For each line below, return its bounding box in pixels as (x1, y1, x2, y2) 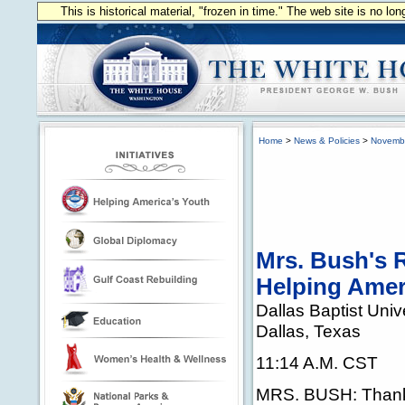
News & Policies (294, 136, 360, 146)
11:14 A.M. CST (256, 353, 378, 372)
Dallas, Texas (256, 321, 361, 341)
